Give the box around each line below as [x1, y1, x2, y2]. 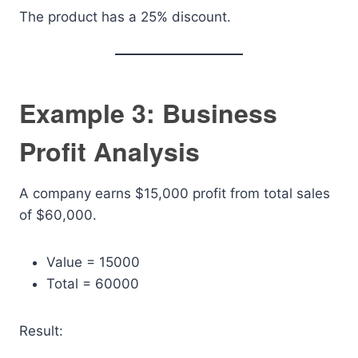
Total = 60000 [46, 276, 139, 292]
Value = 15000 [46, 254, 140, 270]
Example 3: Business [19, 94, 277, 131]
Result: [19, 323, 63, 339]
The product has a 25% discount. [19, 9, 231, 25]
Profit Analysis [19, 133, 200, 169]
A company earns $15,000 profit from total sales [19, 185, 330, 201]
